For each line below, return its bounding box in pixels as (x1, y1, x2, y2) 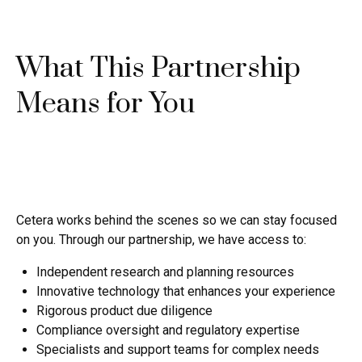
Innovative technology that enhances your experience (36, 284, 335, 299)
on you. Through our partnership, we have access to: (16, 232, 306, 247)
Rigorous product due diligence (36, 303, 213, 318)
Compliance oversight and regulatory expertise (36, 322, 300, 338)
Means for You (16, 86, 196, 122)
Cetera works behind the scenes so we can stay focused (16, 213, 337, 228)
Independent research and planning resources (36, 264, 294, 280)
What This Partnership (16, 51, 301, 86)
